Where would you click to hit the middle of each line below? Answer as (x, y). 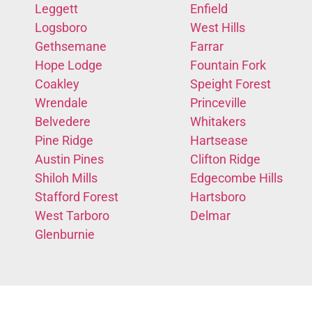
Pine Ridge (64, 141)
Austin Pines (69, 159)
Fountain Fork (228, 65)
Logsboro (61, 28)
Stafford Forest (77, 197)
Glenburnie (65, 235)
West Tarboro (72, 216)
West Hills (218, 28)
